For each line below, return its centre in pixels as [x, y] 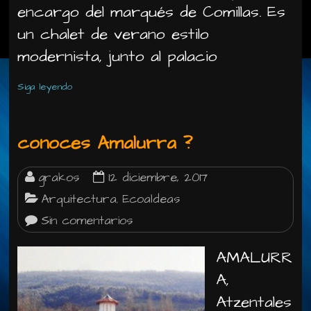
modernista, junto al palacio [118, 56]
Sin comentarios [87, 221]
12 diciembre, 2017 [158, 178]
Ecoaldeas [151, 199]
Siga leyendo [45, 87]
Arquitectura [79, 199]
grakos [59, 178]
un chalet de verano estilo [114, 34]
